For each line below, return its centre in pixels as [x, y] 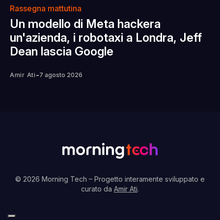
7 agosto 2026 [61, 75]
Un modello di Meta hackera [85, 24]
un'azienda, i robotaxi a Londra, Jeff [106, 38]
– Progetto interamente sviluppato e [147, 179]
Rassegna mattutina [46, 9]
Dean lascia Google [62, 52]
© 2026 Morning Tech [52, 179]
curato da [97, 189]
